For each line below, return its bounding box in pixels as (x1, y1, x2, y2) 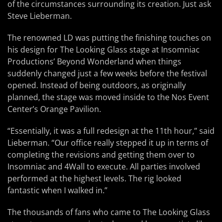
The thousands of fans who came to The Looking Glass (7, 207, 210, 218)
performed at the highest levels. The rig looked (7, 173, 181, 184)
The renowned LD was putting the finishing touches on (7, 32, 211, 43)
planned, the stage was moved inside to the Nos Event (7, 92, 209, 103)
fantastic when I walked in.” (7, 185, 108, 196)
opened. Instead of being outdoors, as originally (7, 80, 186, 91)
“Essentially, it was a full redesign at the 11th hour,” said (7, 125, 215, 136)
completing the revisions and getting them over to (7, 149, 195, 160)
